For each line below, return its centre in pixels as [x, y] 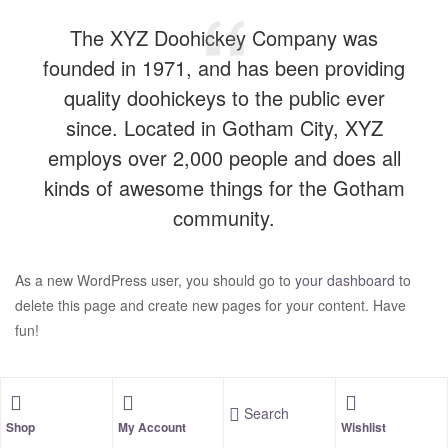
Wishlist [363, 426]
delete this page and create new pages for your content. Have [210, 304]
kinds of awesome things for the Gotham [224, 187]
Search [266, 412]
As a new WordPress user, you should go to [155, 279]
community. [224, 217]
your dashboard [345, 279]
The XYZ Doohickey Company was [224, 37]
